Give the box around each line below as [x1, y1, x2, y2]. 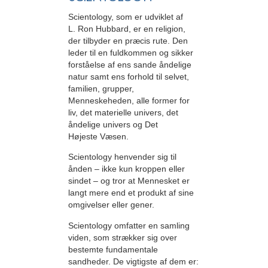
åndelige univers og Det [68, 120, 158, 130]
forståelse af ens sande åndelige [68, 60, 191, 70]
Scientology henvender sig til [68, 152, 176, 162]
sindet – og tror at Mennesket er [68, 176, 190, 186]
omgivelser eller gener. [68, 200, 154, 210]
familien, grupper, [68, 84, 134, 94]
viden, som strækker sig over [68, 232, 177, 242]
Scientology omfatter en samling [68, 220, 190, 230]
